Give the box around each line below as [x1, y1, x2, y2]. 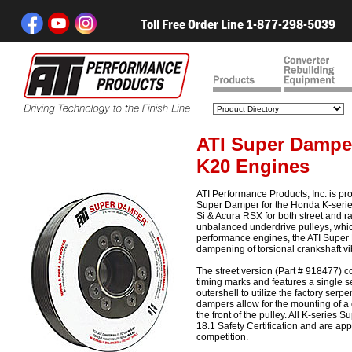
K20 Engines [196, 156, 310, 177]
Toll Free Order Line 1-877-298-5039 [141, 16, 335, 34]
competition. [196, 332, 248, 343]
